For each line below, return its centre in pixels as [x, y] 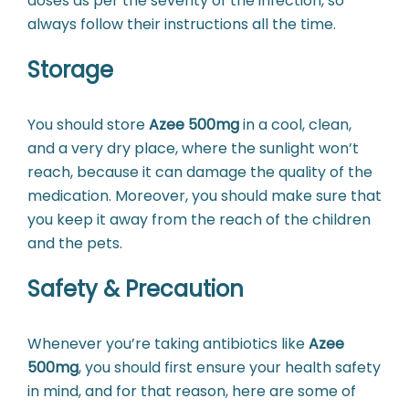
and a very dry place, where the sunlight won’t [193, 149]
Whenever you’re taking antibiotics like [168, 344]
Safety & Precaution [136, 289]
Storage [70, 70]
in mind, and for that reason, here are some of [192, 392]
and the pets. [75, 244]
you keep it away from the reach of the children [199, 220]
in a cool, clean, [295, 125]
